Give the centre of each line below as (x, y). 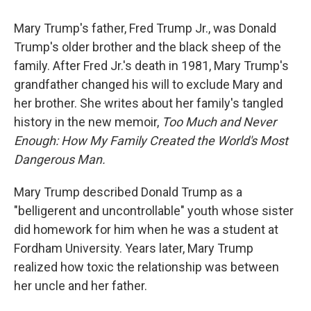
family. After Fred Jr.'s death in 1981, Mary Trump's (151, 66)
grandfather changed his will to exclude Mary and (148, 85)
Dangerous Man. (60, 160)
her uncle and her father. (81, 286)
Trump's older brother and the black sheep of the (148, 47)
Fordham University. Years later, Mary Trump (134, 249)
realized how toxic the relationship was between (146, 267)
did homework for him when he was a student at (146, 230)
